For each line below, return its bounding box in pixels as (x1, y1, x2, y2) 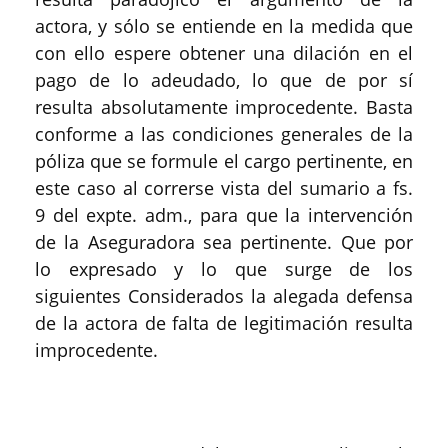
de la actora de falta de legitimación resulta (35, 311, 413, 335)
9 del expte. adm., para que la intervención (35, 203, 413, 227)
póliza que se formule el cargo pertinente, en (35, 149, 413, 173)
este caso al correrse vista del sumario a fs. (35, 176, 413, 200)
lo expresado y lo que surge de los (35, 257, 413, 281)
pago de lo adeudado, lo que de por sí (35, 68, 413, 92)
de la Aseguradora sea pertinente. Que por (35, 230, 413, 254)
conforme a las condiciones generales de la (35, 122, 413, 146)
